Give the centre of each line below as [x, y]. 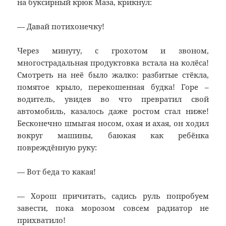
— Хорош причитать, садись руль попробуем [113, 196]
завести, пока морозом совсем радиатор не [113, 208]
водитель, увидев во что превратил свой [113, 99]
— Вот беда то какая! [57, 172]
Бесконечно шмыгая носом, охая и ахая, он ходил [113, 123]
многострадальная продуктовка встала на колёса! [113, 63]
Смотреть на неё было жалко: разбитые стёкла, [113, 75]
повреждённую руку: [57, 148]
